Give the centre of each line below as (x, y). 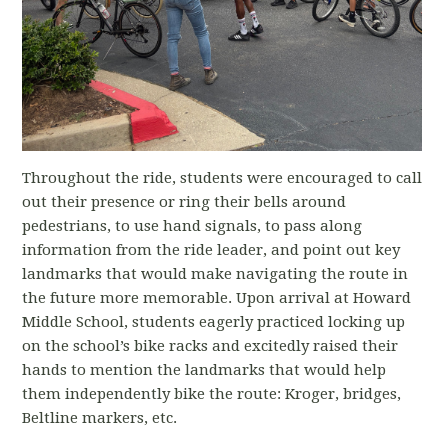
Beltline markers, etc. (102, 418)
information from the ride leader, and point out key (211, 250)
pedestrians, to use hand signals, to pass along (192, 226)
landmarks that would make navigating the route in (215, 274)
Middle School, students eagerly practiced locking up (214, 322)
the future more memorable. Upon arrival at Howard (217, 298)
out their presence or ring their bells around (184, 202)
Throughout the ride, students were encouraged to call (222, 178)
